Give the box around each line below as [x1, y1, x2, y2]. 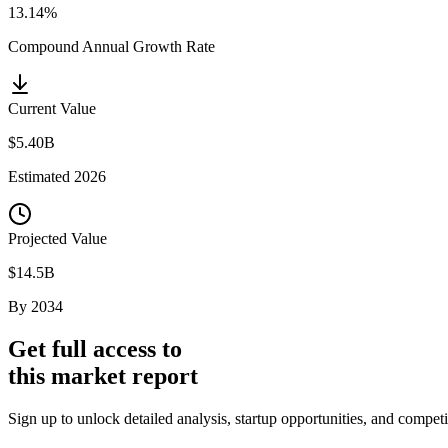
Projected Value [8, 229, 107, 247]
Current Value [8, 99, 96, 117]
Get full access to [8, 335, 182, 362]
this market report [8, 362, 198, 389]
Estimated [8, 167, 74, 185]
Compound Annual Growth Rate [8, 37, 215, 55]
